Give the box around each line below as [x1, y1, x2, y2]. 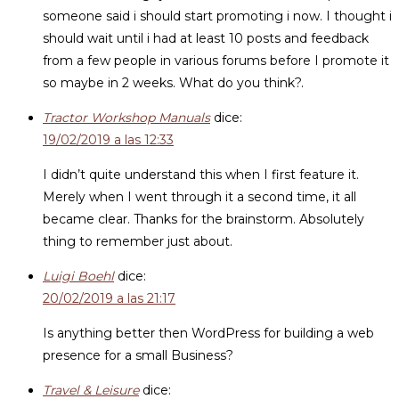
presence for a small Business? [43, 347, 233, 363]
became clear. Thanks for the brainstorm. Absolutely [43, 211, 364, 227]
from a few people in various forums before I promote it [43, 53, 389, 69]
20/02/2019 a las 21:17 [43, 290, 175, 306]
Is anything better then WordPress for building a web [43, 325, 374, 341]
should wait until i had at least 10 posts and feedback [43, 30, 369, 46]
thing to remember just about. [43, 233, 232, 249]
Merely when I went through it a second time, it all [43, 189, 356, 205]
